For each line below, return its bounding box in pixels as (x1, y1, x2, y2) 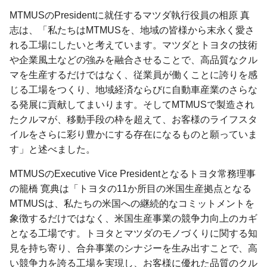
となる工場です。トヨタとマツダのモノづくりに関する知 (10, 228, 257, 238)
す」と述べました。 (10, 144, 95, 154)
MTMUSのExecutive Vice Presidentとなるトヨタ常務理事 (10, 169, 256, 179)
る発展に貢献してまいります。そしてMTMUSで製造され (10, 100, 254, 110)
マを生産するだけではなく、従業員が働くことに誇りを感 (10, 70, 257, 80)
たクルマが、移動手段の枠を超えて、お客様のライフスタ (10, 114, 257, 125)
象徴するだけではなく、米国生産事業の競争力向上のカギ (10, 213, 257, 223)
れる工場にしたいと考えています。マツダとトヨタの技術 (10, 40, 257, 50)
